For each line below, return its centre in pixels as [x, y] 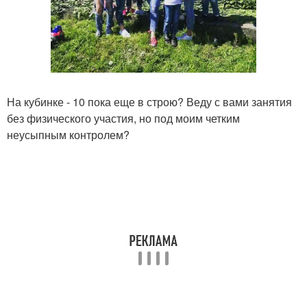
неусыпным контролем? [68, 135]
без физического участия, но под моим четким [123, 118]
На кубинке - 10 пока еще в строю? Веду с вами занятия [149, 102]
